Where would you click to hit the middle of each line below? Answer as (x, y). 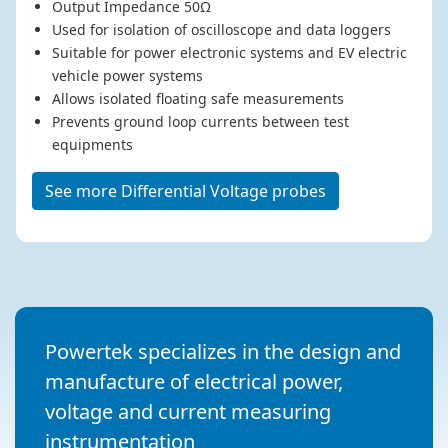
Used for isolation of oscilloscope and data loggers (221, 30)
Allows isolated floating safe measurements (197, 99)
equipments (92, 145)
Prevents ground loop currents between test (200, 122)
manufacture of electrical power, (194, 382)
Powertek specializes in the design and (223, 352)
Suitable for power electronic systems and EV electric (229, 53)
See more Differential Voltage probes (185, 191)
